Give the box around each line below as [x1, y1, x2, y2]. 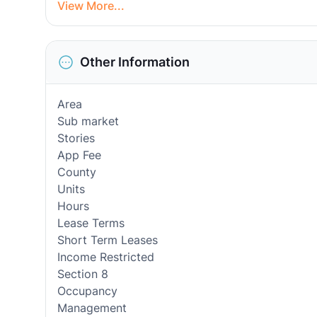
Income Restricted [57, 250, 154, 264]
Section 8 [57, 267, 108, 281]
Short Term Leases [57, 233, 158, 247]
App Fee [57, 148, 101, 162]
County [57, 165, 96, 179]
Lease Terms [57, 216, 125, 230]
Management [57, 301, 127, 315]
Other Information [80, 54, 190, 69]
